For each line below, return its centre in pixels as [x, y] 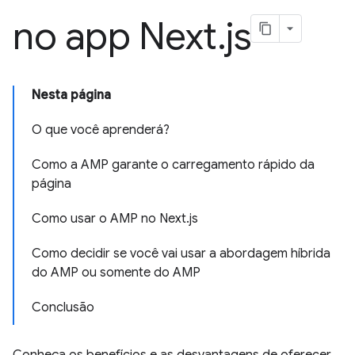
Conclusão [63, 307]
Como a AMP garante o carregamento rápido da [173, 165]
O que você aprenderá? [101, 130]
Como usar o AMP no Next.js [115, 219]
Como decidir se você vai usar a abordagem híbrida [181, 254]
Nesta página [71, 95]
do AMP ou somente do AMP [116, 273]
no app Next [115, 36]
